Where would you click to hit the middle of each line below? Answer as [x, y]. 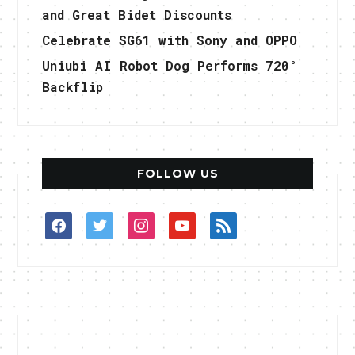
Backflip [73, 87]
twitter [112, 223]
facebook [75, 223]
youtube [195, 223]
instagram [161, 223]
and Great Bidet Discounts [137, 15]
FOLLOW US [177, 174]
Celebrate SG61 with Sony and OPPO [170, 40]
